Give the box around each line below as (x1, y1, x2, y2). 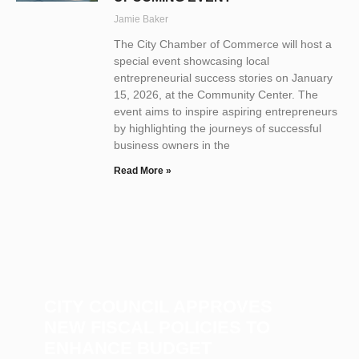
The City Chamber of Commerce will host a (114, 37, 332, 50)
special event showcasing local (114, 54, 269, 67)
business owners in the (114, 138, 230, 151)
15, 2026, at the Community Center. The (114, 87, 318, 101)
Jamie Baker (114, 13, 168, 25)
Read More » (114, 164, 171, 176)
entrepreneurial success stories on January (114, 71, 333, 84)
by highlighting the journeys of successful (114, 121, 321, 135)
